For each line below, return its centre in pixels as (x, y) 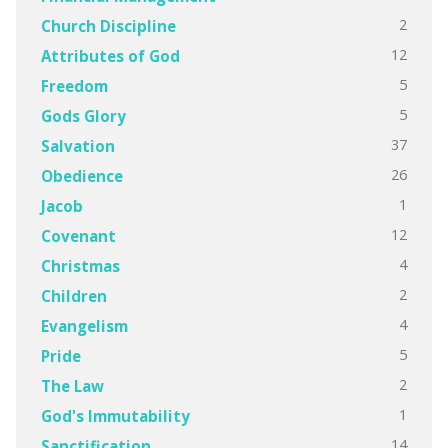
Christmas (80, 265)
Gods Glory (83, 115)
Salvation (77, 145)
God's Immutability (115, 415)
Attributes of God (110, 55)
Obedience (81, 175)
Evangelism (84, 325)
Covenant (78, 235)
